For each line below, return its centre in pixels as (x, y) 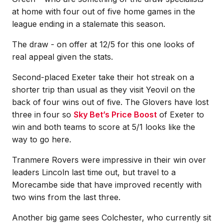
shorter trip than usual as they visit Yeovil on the (104, 90)
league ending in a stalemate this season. (89, 24)
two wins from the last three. (66, 197)
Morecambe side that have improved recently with (107, 185)
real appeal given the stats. (62, 57)
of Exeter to (180, 114)
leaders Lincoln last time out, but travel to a (94, 172)
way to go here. (42, 139)
